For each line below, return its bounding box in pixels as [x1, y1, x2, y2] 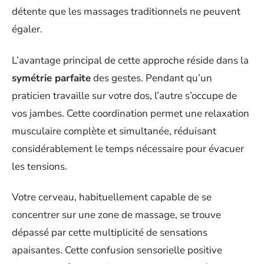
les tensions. [12, 159, 67, 173]
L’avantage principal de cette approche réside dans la [12, 53, 249, 67]
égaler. [12, 22, 42, 36]
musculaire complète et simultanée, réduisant [12, 124, 216, 138]
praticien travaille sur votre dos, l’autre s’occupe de [12, 88, 237, 103]
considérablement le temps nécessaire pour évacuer [12, 141, 244, 156]
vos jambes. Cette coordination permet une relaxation [12, 106, 249, 120]
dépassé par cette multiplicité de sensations [12, 226, 207, 239]
